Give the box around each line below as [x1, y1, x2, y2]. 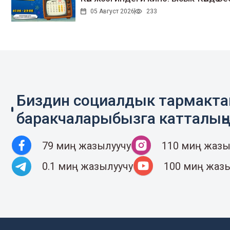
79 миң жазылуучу [42, 139, 131, 152]
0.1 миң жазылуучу [42, 160, 133, 172]
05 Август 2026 [90, 8, 135, 15]
